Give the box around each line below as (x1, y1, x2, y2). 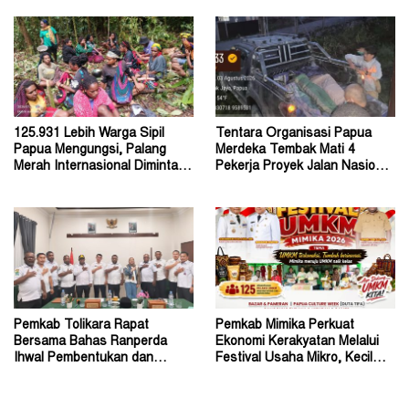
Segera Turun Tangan (14, 177, 143, 191)
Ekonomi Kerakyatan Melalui (215, 336, 379, 350)
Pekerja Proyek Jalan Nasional (215, 161, 393, 174)
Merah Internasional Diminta (14, 161, 178, 174)
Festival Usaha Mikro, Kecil (215, 352, 372, 366)
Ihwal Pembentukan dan (14, 352, 153, 366)
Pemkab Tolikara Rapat (14, 320, 149, 333)
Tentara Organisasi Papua (215, 128, 372, 142)
